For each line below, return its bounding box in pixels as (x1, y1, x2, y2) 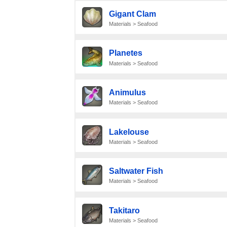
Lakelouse (108, 127, 149, 136)
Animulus (108, 88, 146, 97)
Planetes (108, 49, 142, 58)
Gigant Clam (108, 9, 156, 18)
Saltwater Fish (108, 167, 163, 176)
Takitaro (108, 206, 140, 215)
